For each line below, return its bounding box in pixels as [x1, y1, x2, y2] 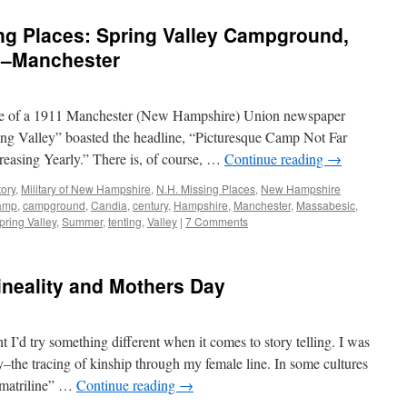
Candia [91, 197, 127, 213]
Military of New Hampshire [21, 181, 151, 196]
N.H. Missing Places [156, 181, 255, 196]
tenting [108, 213, 142, 229]
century [133, 197, 168, 213]
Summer [62, 213, 103, 229]
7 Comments [185, 213, 248, 229]
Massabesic [296, 197, 355, 213]
